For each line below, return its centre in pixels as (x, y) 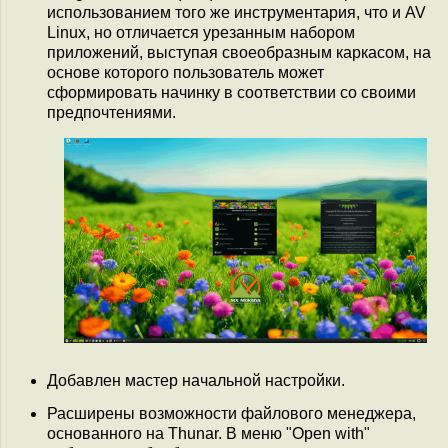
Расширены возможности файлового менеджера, (231, 414)
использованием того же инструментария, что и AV (236, 13)
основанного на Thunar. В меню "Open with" (208, 434)
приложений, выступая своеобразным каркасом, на (239, 53)
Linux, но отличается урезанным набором (201, 33)
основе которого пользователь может (185, 73)
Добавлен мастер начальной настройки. (196, 380)
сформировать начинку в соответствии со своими (231, 93)
